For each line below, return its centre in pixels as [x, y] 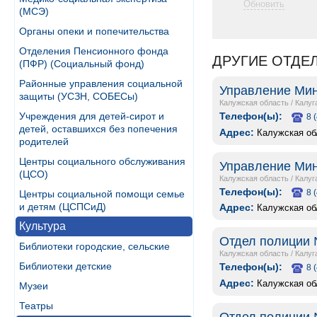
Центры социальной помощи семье [102, 194]
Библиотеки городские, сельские [94, 246]
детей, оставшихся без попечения [98, 129]
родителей [44, 142]
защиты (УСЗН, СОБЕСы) [79, 96]
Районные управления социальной [101, 83]
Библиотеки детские [65, 266]
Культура [42, 226]
